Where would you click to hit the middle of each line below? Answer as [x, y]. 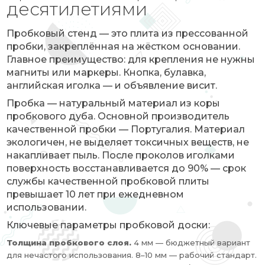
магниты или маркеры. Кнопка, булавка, [106, 72]
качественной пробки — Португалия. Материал [126, 129]
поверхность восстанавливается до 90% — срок [127, 168]
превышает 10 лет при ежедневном [96, 194]
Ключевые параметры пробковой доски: [109, 225]
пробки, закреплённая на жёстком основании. [124, 46]
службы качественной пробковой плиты [108, 181]
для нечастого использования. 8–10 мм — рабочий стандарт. [132, 255]
